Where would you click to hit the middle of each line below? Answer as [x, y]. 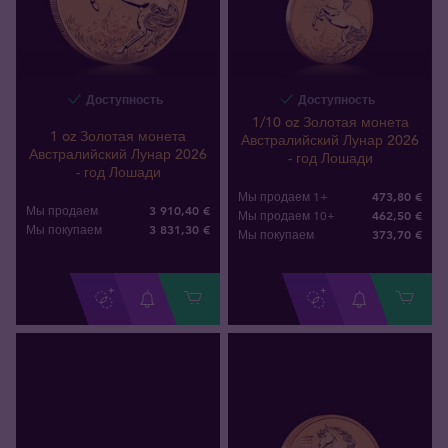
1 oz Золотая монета [118, 136]
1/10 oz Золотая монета [330, 122]
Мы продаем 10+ [286, 216]
